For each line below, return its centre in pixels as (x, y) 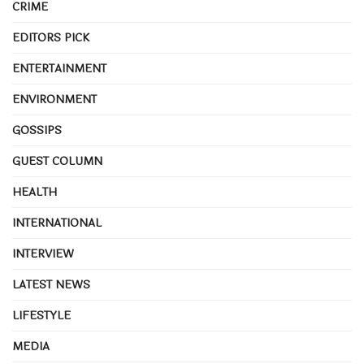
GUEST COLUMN (57, 161)
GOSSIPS (37, 130)
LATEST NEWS (51, 285)
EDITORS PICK (51, 38)
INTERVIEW (43, 254)
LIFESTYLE (41, 316)
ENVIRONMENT (54, 100)
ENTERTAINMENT (59, 69)
